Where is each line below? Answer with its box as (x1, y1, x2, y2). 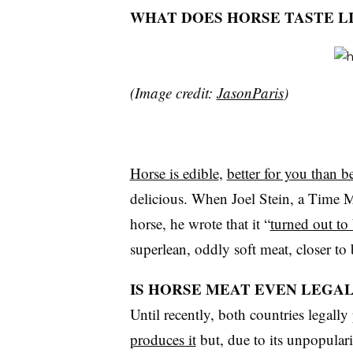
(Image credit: (129, 83, 217, 103)
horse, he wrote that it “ (129, 214, 270, 234)
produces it (129, 329, 196, 350)
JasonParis (216, 83, 284, 103)
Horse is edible (129, 163, 219, 184)
